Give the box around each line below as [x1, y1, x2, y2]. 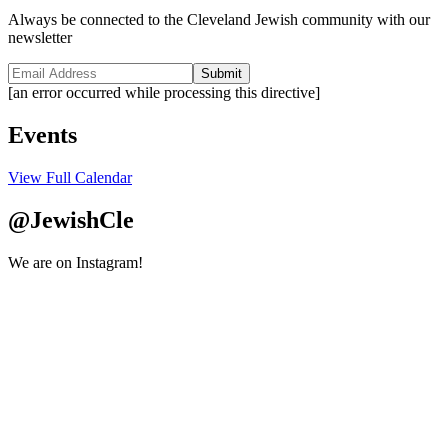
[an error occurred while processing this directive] [8, 84, 320, 102]
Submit [201, 66, 242, 82]
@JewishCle [8, 206, 134, 233]
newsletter [8, 29, 72, 47]
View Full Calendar [8, 168, 132, 186]
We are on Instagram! [8, 253, 143, 271]
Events [8, 122, 77, 148]
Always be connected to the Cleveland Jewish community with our [8, 11, 430, 29]
